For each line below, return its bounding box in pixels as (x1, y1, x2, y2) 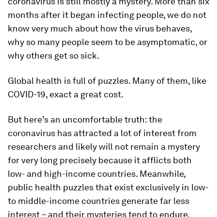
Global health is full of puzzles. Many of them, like (8, 76, 206, 86)
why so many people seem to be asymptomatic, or (8, 37, 207, 47)
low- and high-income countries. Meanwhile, (8, 169, 186, 179)
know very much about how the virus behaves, (8, 23, 192, 33)
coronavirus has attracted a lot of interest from (8, 128, 197, 138)
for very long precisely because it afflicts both (8, 155, 192, 165)
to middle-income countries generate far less (8, 196, 189, 206)
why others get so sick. (8, 50, 99, 61)
